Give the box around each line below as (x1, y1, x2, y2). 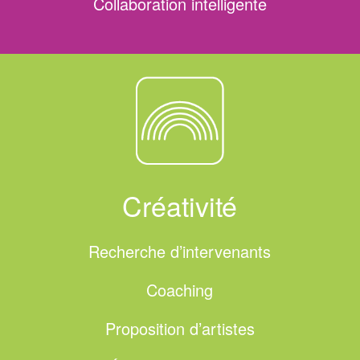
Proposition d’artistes (104, 317, 255, 341)
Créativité (122, 186, 238, 226)
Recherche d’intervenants (88, 239, 272, 264)
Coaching (146, 278, 214, 302)
